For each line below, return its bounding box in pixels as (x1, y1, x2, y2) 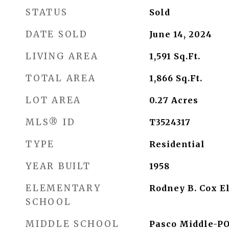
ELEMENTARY (26, 182, 101, 194)
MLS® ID (26, 117, 76, 128)
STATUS (26, 7, 68, 18)
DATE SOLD (26, 29, 88, 40)
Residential (149, 139, 205, 149)
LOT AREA (26, 95, 81, 106)
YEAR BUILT (26, 161, 91, 172)
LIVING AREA (26, 51, 99, 62)
